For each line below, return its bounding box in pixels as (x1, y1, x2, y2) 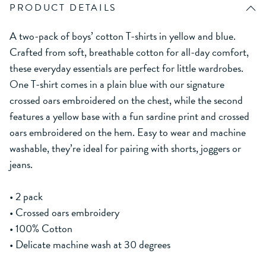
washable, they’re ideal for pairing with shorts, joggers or (9, 140, 241, 157)
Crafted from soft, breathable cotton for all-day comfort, (9, 44, 249, 61)
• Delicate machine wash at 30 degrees (9, 236, 170, 253)
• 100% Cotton (9, 220, 72, 237)
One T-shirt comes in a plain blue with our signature (9, 76, 224, 93)
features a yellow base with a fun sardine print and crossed (9, 108, 249, 125)
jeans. (9, 156, 33, 173)
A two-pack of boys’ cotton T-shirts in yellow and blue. (9, 28, 236, 45)
